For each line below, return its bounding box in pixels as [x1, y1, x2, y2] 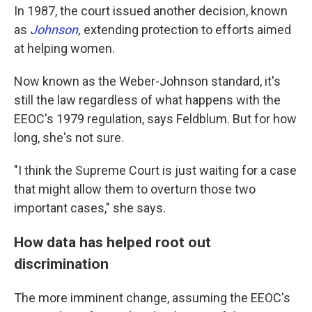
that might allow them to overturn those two [14, 182, 256, 197]
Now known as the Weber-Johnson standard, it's [14, 74, 281, 89]
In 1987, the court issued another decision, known [14, 3, 288, 19]
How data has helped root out [14, 233, 211, 251]
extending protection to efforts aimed [81, 22, 291, 38]
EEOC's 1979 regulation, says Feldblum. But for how [14, 111, 297, 127]
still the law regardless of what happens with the [14, 93, 281, 108]
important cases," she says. [14, 201, 166, 216]
